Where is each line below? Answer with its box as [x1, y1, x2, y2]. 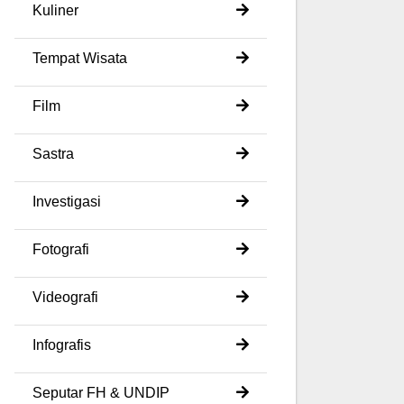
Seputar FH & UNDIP [32, 384, 170, 400]
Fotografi [32, 241, 89, 257]
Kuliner [32, 2, 78, 18]
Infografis [32, 336, 91, 353]
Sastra [32, 145, 74, 161]
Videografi [32, 289, 98, 305]
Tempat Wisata [32, 50, 127, 66]
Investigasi [32, 193, 101, 209]
